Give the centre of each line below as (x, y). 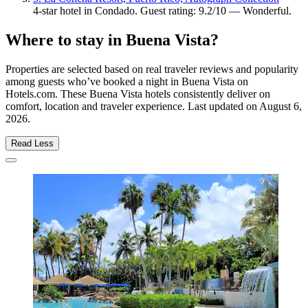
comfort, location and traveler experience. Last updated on (132, 107)
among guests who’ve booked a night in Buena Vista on (127, 82)
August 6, (280, 107)
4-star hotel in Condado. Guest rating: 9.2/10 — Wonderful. (162, 11)
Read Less (32, 144)
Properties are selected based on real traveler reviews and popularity (152, 69)
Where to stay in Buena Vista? (112, 40)
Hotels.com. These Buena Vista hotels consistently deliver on (138, 94)
